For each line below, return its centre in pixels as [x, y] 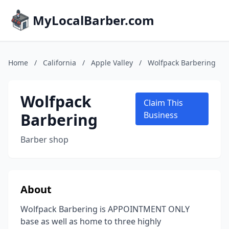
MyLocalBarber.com [94, 20]
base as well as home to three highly [91, 221]
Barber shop [44, 140]
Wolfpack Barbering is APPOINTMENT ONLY [105, 209]
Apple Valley [112, 63]
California [60, 63]
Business [161, 115]
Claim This [163, 103]
